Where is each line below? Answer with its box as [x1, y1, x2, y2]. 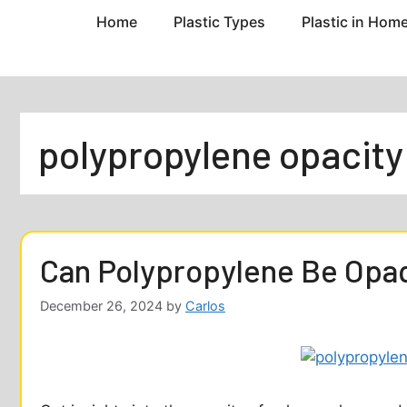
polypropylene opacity [38, 131, 403, 177]
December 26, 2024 [40, 297, 163, 313]
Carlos [185, 297, 225, 313]
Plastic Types [173, 13, 265, 32]
